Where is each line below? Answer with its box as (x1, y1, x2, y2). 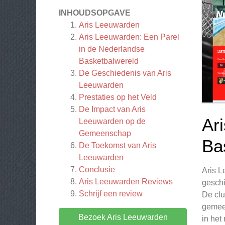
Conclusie (79, 165, 115, 174)
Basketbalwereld (79, 57, 139, 65)
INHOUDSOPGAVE (59, 9, 131, 17)
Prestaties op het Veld (79, 93, 157, 101)
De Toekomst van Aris (79, 141, 156, 150)
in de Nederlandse (79, 45, 145, 53)
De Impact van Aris (79, 105, 146, 114)
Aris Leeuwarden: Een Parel (79, 33, 179, 41)
